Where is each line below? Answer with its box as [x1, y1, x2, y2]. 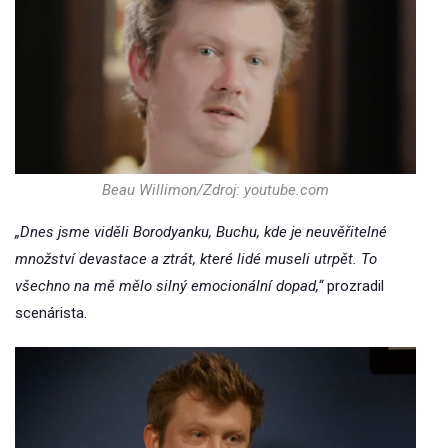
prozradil [323, 276, 384, 295]
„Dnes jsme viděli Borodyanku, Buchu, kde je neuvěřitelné [15, 222, 387, 241]
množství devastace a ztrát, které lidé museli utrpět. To [15, 249, 377, 268]
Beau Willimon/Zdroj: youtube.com [102, 180, 330, 199]
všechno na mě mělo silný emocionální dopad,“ [15, 276, 323, 295]
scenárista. [15, 303, 87, 322]
